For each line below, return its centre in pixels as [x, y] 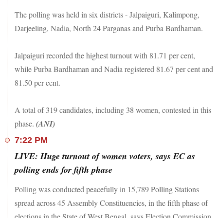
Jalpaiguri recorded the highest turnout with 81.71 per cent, [105, 55]
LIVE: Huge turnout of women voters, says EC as [105, 156]
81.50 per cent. [37, 82]
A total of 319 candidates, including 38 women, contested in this [113, 109]
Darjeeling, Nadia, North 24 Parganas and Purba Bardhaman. [109, 28]
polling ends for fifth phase [64, 169]
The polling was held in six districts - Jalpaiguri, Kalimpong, [107, 14]
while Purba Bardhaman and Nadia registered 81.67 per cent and [114, 69]
